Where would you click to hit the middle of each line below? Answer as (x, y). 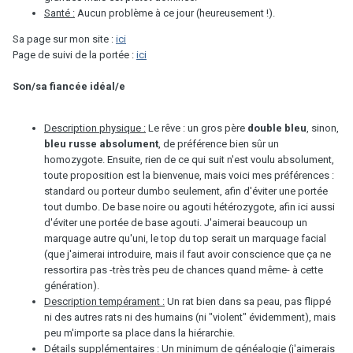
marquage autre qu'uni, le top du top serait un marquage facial (185, 239)
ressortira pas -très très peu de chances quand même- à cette (184, 270)
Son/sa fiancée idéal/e (69, 87)
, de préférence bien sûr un (219, 144)
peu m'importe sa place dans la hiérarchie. (139, 333)
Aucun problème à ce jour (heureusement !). (175, 13)
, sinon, (323, 128)
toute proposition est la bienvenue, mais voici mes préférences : (189, 176)
